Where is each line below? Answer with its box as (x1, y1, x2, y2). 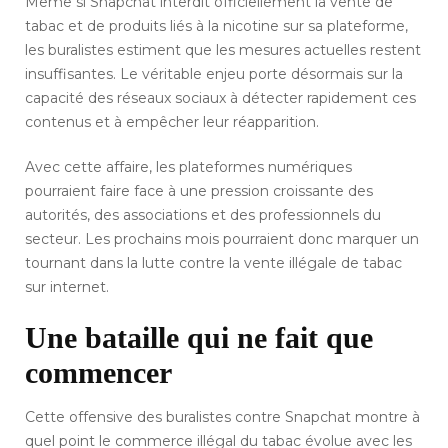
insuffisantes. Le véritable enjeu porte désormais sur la (25, 65, 403, 84)
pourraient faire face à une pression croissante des (25, 182, 373, 201)
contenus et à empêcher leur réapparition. (25, 113, 319, 132)
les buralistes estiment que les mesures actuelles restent (25, 41, 421, 60)
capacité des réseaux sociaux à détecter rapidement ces (25, 89, 416, 108)
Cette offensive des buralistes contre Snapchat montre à (25, 408, 420, 427)
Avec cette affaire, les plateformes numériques (25, 158, 352, 177)
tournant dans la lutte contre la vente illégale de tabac (25, 254, 402, 273)
